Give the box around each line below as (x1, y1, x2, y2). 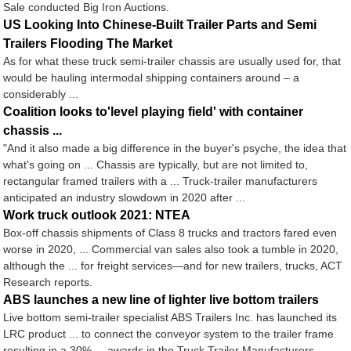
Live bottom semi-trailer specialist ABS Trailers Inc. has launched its (3, 311, 338, 324)
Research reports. (3, 276, 93, 289)
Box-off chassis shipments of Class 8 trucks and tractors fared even (3, 226, 338, 240)
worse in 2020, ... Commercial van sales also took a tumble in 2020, (3, 243, 339, 256)
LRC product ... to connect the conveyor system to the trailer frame (3, 327, 335, 341)
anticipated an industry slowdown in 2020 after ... (3, 191, 246, 204)
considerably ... (3, 88, 79, 101)
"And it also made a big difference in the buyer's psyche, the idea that (3, 142, 347, 155)
